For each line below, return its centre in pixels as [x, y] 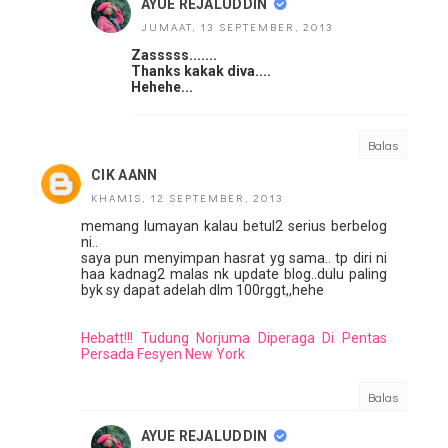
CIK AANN [124, 175]
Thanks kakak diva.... [201, 71]
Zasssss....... [174, 55]
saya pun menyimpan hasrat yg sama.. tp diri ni [234, 258]
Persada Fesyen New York [163, 354]
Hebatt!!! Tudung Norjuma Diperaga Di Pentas [234, 338]
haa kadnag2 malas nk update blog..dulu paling [234, 274]
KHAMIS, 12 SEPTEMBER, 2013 [187, 198]
